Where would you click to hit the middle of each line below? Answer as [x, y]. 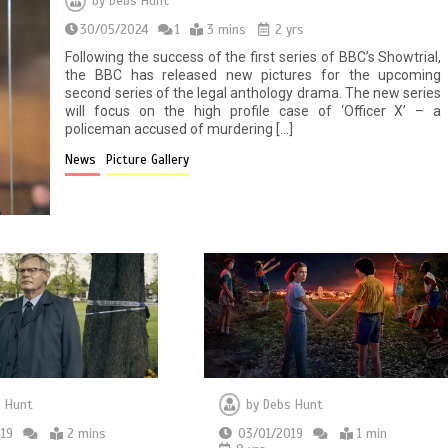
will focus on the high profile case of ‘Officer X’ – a [253, 111]
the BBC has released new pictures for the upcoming [253, 75]
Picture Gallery [148, 160]
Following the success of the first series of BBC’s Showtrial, [253, 57]
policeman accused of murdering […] [179, 129]
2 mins [86, 434]
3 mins [227, 30]
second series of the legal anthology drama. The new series [253, 93]
